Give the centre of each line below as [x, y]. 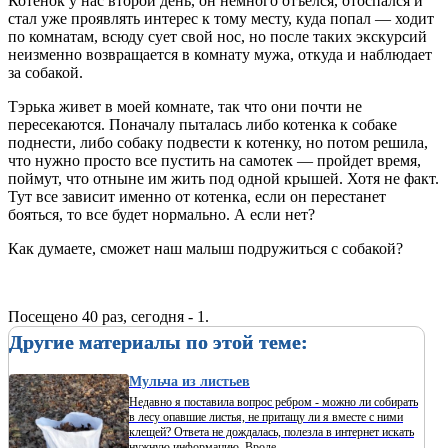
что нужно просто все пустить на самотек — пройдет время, [214, 160]
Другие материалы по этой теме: [158, 341]
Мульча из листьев [189, 381]
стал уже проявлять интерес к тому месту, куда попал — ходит [221, 18]
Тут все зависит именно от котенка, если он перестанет [197, 196]
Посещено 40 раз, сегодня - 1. [108, 316]
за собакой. [45, 72]
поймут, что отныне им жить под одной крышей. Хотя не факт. [223, 178]
